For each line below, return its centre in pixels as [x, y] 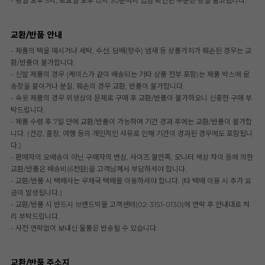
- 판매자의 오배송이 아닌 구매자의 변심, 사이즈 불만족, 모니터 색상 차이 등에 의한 [132, 157]
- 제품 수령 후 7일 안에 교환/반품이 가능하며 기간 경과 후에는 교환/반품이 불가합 [131, 121]
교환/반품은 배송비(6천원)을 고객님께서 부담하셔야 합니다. [99, 169]
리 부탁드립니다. [35, 216]
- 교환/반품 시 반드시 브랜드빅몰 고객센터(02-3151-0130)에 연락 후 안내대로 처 [130, 204]
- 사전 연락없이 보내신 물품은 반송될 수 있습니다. [84, 228]
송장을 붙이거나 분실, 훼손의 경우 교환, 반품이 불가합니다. [98, 86]
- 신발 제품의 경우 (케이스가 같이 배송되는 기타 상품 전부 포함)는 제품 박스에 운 [130, 74]
